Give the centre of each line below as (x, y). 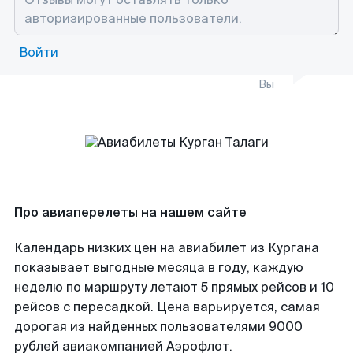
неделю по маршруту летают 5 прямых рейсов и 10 (174, 287)
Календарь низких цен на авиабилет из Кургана (167, 248)
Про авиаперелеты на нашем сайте (130, 212)
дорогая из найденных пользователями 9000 (158, 327)
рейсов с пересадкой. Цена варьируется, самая (167, 307)
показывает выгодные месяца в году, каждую (159, 268)
